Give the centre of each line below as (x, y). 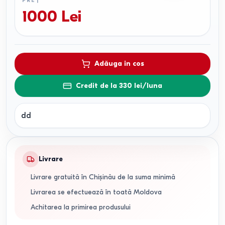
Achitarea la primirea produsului (81, 207)
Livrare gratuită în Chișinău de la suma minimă (103, 177)
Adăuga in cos (119, 64)
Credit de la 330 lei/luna (119, 86)
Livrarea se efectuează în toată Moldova (96, 192)
